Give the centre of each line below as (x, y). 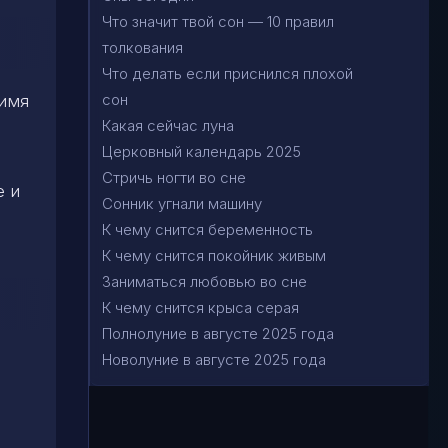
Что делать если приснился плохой (227, 73)
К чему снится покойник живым (214, 255)
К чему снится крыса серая (200, 307)
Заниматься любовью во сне (204, 281)
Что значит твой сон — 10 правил (218, 21)
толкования (142, 47)
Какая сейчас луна (168, 125)
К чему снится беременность (207, 229)
